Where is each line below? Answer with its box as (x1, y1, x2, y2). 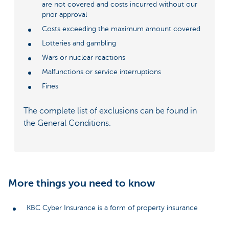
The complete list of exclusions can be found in (24, 106, 197, 116)
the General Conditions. (24, 119, 111, 128)
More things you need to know (8, 177, 155, 190)
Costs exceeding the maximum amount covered (42, 25, 200, 33)
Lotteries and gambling (42, 39, 116, 47)
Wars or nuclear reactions (42, 53, 125, 61)
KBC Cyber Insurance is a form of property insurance (27, 204, 198, 212)
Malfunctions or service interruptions (42, 67, 161, 76)
